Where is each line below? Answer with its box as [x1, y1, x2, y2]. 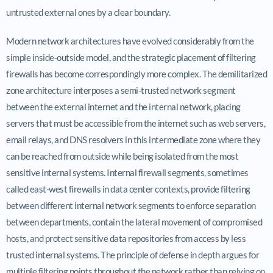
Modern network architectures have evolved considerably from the [6, 35, 254, 46]
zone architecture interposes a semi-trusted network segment [6, 84, 236, 96]
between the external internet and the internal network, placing [6, 101, 241, 112]
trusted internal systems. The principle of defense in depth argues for [6, 249, 259, 260]
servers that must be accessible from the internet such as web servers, [6, 117, 265, 129]
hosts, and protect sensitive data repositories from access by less [6, 232, 246, 244]
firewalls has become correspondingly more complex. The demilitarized [6, 68, 267, 79]
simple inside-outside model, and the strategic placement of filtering [6, 51, 256, 63]
